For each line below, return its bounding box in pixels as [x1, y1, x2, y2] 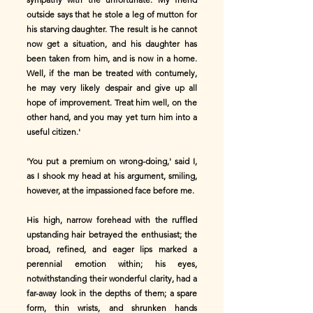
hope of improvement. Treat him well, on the [27, 97, 197, 108]
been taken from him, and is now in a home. [27, 53, 197, 64]
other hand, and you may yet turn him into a [27, 112, 197, 122]
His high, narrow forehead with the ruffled [27, 214, 197, 225]
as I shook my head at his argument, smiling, [27, 170, 197, 181]
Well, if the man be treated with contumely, [27, 68, 197, 78]
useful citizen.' [27, 126, 80, 137]
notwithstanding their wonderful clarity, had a [27, 273, 197, 284]
